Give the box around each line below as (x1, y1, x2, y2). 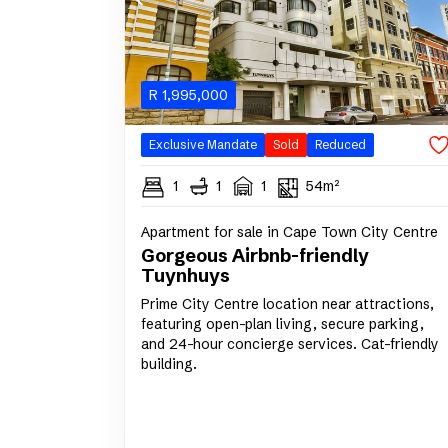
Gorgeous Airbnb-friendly (141, 244, 369, 268)
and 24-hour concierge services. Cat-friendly (141, 335, 439, 354)
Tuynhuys (141, 264, 230, 288)
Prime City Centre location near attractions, (141, 295, 434, 314)
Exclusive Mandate (149, 137, 257, 153)
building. (141, 355, 197, 374)
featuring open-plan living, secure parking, (141, 315, 424, 334)
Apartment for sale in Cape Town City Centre (141, 223, 438, 242)
